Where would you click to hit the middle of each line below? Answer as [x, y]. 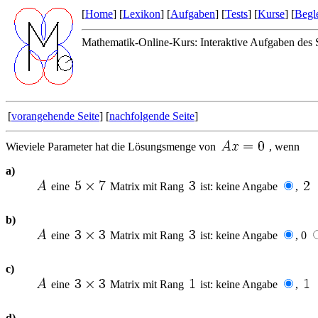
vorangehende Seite [55, 116]
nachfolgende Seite [152, 116]
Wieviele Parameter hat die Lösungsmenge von [112, 147]
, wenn [283, 147]
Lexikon [142, 14]
